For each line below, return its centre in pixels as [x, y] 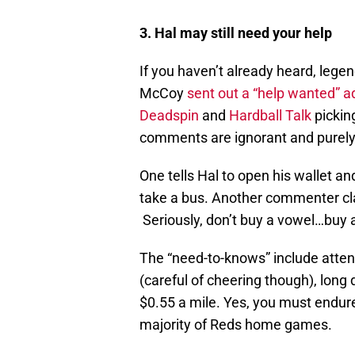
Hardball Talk [270, 116]
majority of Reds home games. [236, 325]
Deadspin [169, 116]
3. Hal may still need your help [236, 33]
